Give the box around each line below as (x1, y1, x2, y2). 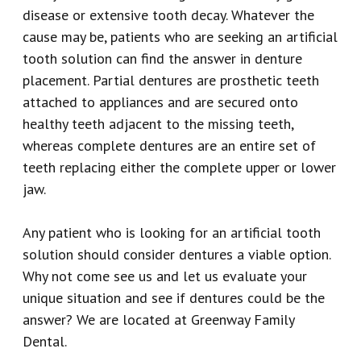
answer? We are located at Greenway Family (23, 309, 295, 329)
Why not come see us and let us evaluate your (23, 266, 308, 285)
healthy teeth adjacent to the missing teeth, (23, 114, 294, 133)
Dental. (23, 331, 68, 351)
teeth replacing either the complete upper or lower (23, 157, 337, 176)
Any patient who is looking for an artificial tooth (23, 222, 322, 242)
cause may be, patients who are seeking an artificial (23, 27, 338, 46)
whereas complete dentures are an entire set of (23, 135, 317, 155)
